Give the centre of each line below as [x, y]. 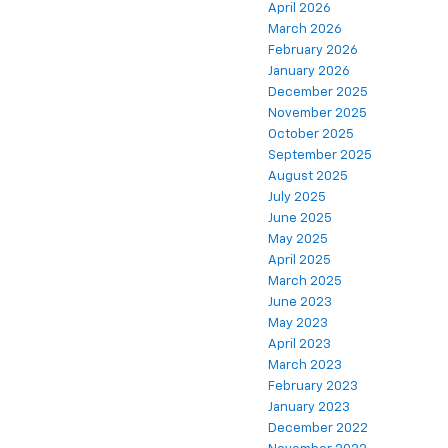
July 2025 [297, 197]
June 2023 [300, 302]
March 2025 [305, 281]
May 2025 [298, 239]
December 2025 [318, 92]
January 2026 [309, 71]
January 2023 [309, 407]
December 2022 [318, 428]
